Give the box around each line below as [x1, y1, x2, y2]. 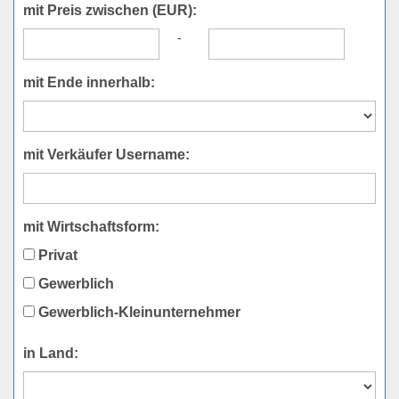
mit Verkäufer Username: [23, 146, 190, 162]
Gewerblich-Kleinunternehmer [35, 304, 240, 320]
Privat [35, 247, 77, 263]
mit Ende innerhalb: [23, 74, 155, 90]
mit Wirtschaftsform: [23, 218, 159, 234]
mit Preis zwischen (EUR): [23, 2, 197, 18]
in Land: [23, 345, 78, 361]
